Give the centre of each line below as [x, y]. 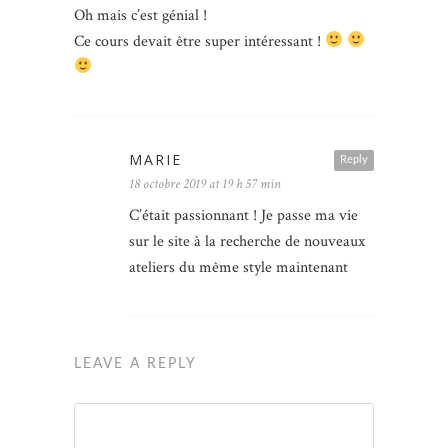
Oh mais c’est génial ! [140, 15]
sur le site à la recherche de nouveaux [247, 241]
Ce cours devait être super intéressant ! [199, 41]
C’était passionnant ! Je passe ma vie [243, 215]
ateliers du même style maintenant [238, 267]
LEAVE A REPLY [135, 363]
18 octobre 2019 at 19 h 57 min [205, 183]
